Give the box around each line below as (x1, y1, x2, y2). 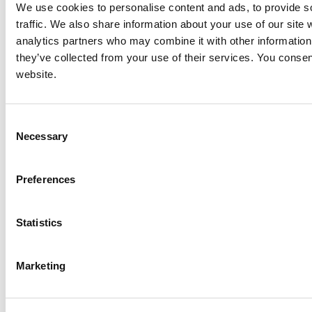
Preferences (16, 173, 76, 185)
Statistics (16, 216, 62, 228)
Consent (5, 116, 44, 127)
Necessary (16, 130, 68, 141)
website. (16, 68, 56, 79)
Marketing (16, 259, 65, 271)
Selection (5, 132, 47, 144)
